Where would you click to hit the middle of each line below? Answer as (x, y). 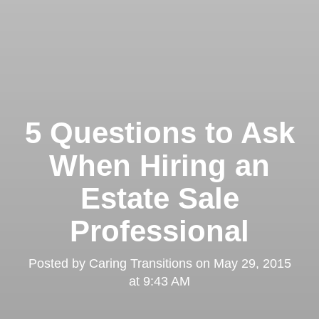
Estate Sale (159, 198)
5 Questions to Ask (159, 132)
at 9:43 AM (159, 281)
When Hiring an (159, 165)
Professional (159, 231)
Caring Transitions (140, 263)
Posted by (58, 263)
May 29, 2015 (252, 263)
